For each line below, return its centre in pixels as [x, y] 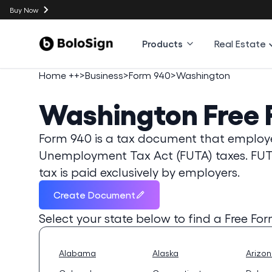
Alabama [77, 253]
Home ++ [59, 75]
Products [163, 43]
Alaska [165, 253]
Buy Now [24, 10]
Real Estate [240, 43]
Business [104, 75]
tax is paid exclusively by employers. [139, 172]
